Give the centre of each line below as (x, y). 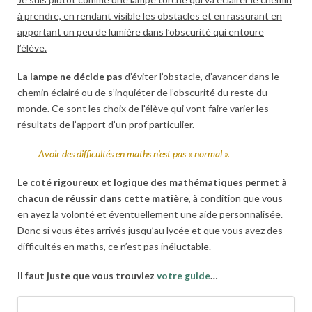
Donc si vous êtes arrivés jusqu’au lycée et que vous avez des (150, 231)
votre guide (184, 275)
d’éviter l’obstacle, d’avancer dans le (201, 77)
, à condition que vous (236, 198)
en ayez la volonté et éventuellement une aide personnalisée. (150, 214)
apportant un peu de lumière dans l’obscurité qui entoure (141, 32)
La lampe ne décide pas (70, 77)
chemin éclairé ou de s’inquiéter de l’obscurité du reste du (142, 93)
